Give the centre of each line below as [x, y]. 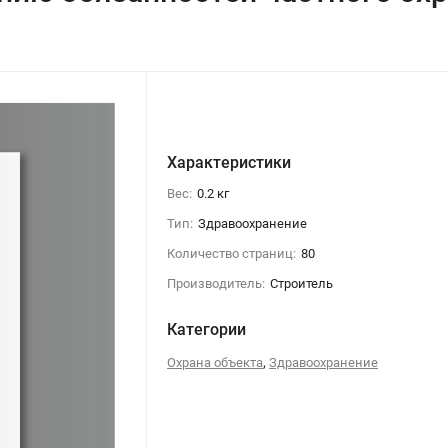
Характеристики [229, 162]
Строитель [302, 283]
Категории [207, 329]
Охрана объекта [215, 362]
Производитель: [216, 283]
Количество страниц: [232, 253]
